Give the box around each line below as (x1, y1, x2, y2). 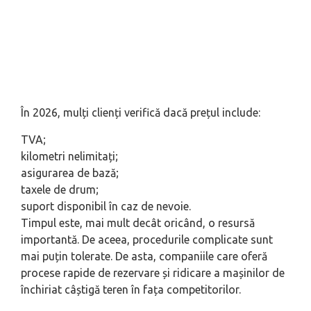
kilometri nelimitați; (21, 150, 118, 163)
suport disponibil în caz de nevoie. (21, 200, 191, 213)
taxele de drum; (21, 183, 99, 196)
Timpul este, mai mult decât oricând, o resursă (21, 217, 255, 230)
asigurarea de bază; (21, 167, 119, 180)
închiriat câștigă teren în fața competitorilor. (21, 283, 241, 296)
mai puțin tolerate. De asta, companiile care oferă (21, 250, 267, 263)
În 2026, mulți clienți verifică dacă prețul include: (21, 106, 260, 119)
